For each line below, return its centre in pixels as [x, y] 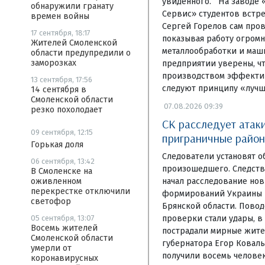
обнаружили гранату [72, 6]
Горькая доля [57, 145]
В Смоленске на [62, 171]
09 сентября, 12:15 [62, 132]
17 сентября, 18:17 [61, 33]
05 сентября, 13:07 [63, 218]
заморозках [54, 63]
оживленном [56, 181]
